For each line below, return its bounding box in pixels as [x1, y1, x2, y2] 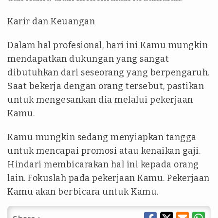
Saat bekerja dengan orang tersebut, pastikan [7, 81, 204, 91]
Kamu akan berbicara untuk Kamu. [7, 186, 159, 197]
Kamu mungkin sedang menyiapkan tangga [7, 132, 197, 143]
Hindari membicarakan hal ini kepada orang [7, 159, 199, 170]
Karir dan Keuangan [7, 16, 95, 27]
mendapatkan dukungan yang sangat [7, 54, 169, 64]
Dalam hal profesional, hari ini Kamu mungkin [7, 40, 208, 51]
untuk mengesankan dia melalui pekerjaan [7, 94, 193, 105]
